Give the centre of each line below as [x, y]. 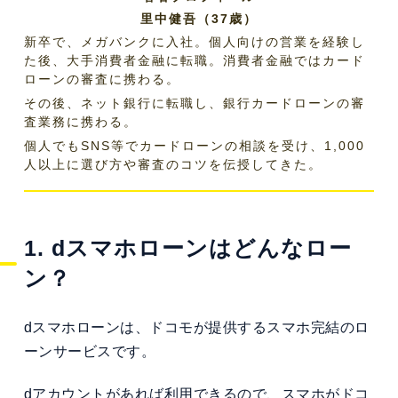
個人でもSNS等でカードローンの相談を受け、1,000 [194, 145]
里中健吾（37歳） [199, 18]
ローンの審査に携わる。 [102, 79]
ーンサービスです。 [90, 351]
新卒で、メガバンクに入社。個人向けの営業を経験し [194, 41]
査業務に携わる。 [80, 121]
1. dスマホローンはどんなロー [187, 248]
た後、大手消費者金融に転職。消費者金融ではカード [194, 60]
